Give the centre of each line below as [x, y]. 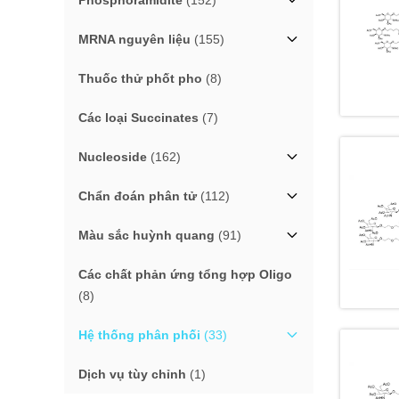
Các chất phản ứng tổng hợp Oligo [185, 274]
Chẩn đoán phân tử [138, 196]
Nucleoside [113, 157]
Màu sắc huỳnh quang [147, 235]
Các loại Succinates [138, 118]
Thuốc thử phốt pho [140, 78]
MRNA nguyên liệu [134, 39]
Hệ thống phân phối [139, 335]
